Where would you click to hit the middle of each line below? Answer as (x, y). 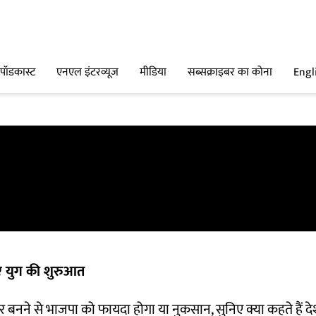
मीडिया (153, 73)
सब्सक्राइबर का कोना (230, 73)
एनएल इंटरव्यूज (87, 73)
